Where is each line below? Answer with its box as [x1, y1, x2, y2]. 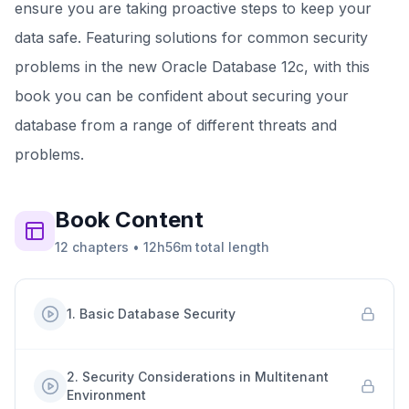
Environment [67, 387, 146, 403]
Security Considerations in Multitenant [82, 369, 329, 384]
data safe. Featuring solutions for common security [15, 28, 368, 47]
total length [192, 239, 269, 255]
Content [110, 206, 204, 233]
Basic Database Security [79, 306, 236, 321]
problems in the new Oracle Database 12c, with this [15, 58, 370, 76]
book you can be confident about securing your [15, 87, 349, 105]
